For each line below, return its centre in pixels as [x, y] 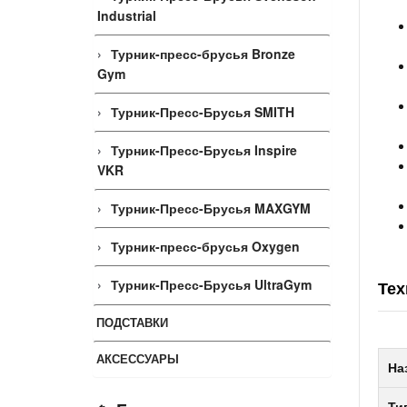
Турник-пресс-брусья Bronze [203, 54]
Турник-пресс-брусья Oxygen [205, 246]
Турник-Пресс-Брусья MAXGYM [211, 208]
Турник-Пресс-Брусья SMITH [203, 112]
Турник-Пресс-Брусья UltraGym [211, 284]
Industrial [127, 15]
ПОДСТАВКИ [132, 322]
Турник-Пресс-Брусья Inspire [204, 150]
